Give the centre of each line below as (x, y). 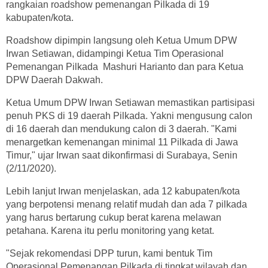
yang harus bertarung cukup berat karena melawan (114, 217)
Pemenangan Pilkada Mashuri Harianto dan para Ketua (125, 66)
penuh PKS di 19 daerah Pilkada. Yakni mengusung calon (129, 115)
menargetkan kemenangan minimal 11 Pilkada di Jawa (122, 142)
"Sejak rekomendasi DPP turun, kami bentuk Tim (109, 253)
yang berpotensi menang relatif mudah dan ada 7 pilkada (127, 204)
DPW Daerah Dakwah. (54, 80)
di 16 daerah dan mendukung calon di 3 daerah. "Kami (121, 129)
